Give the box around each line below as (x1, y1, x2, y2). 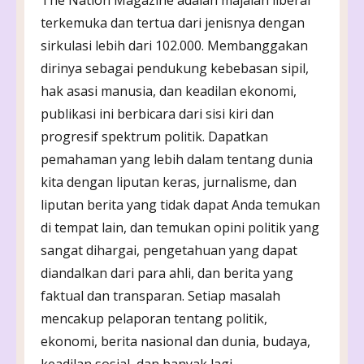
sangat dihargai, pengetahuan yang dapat (41, 240, 297, 259)
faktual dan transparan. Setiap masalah (41, 286, 280, 305)
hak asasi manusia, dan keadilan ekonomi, (41, 81, 297, 100)
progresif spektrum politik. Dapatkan (41, 127, 268, 145)
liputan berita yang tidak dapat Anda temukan (41, 195, 320, 214)
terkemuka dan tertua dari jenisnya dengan (41, 13, 305, 32)
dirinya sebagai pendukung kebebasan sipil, (41, 58, 309, 77)
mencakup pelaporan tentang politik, (41, 309, 267, 327)
